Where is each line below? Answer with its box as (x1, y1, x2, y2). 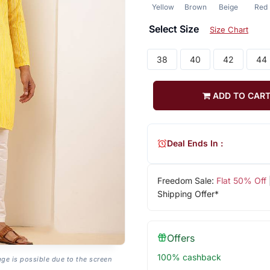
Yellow (152, 2, 175, 11)
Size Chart (209, 24, 248, 34)
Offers (166, 231, 195, 244)
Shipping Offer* (157, 188, 219, 199)
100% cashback (157, 251, 221, 262)
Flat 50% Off (216, 175, 266, 186)
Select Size (148, 22, 201, 35)
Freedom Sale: (157, 175, 216, 186)
